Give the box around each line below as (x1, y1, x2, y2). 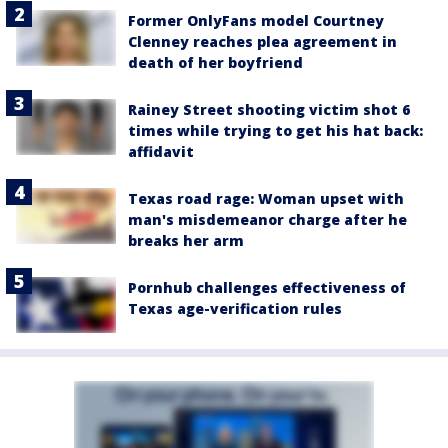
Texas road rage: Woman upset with (128, 188, 404, 208)
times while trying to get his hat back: (128, 120, 423, 140)
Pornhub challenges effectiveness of (128, 277, 406, 297)
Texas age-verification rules (128, 298, 342, 318)
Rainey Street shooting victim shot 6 (128, 99, 410, 119)
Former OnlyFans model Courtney (128, 10, 384, 30)
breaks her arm (128, 230, 244, 250)
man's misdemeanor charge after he (128, 209, 407, 229)
